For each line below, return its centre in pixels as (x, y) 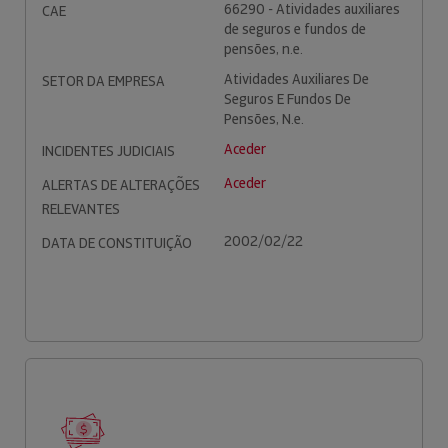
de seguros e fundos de (295, 29)
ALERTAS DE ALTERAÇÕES (121, 185)
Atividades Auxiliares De (296, 79)
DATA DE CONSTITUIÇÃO (117, 243)
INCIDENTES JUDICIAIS (108, 151)
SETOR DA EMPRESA (103, 81)
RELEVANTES (81, 209)
